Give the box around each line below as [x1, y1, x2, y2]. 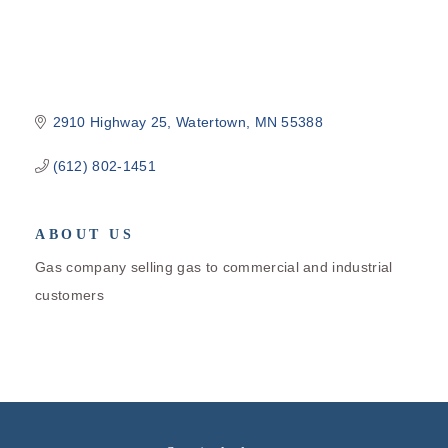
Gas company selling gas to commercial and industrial [35, 258, 393, 275]
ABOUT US [35, 226, 134, 242]
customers [35, 286, 104, 303]
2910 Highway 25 [52, 113, 168, 130]
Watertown [175, 113, 246, 130]
